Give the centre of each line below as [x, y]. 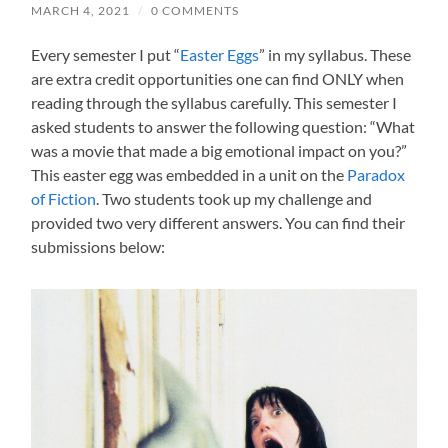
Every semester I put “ [106, 55]
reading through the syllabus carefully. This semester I [214, 103]
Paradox [376, 175]
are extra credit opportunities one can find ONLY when [218, 79]
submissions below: [98, 247]
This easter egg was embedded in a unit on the [189, 175]
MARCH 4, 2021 [81, 11]
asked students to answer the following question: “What [223, 127]
